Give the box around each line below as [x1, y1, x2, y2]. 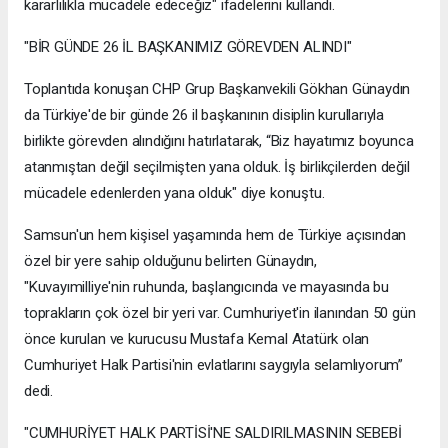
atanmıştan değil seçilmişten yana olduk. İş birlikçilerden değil [24, 158, 410, 177]
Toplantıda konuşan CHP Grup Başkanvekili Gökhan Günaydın [24, 80, 411, 99]
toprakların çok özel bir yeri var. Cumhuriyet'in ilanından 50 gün [24, 304, 416, 323]
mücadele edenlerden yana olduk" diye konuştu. [24, 184, 325, 203]
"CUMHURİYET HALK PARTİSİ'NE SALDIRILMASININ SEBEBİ [24, 424, 402, 443]
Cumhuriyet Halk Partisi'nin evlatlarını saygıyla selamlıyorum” [24, 356, 404, 375]
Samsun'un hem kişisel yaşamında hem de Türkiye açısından [24, 226, 407, 245]
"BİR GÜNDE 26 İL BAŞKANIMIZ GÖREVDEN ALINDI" [24, 38, 352, 57]
